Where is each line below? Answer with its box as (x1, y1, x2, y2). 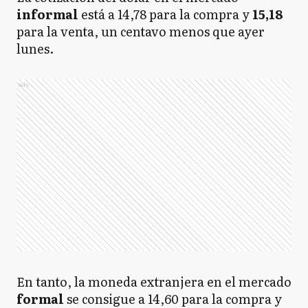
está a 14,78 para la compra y (81, 5, 252, 23)
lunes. (16, 39, 59, 58)
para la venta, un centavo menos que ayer (16, 22, 265, 41)
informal (16, 5, 81, 23)
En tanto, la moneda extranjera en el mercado (16, 272, 291, 291)
